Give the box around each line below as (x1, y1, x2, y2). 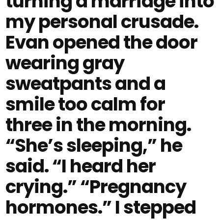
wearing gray (5, 50, 125, 76)
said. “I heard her (5, 153, 156, 179)
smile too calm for (5, 91, 165, 117)
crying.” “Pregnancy (5, 174, 187, 199)
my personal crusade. (5, 9, 199, 34)
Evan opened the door (5, 29, 198, 55)
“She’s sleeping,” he (5, 133, 183, 158)
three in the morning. (5, 112, 192, 137)
